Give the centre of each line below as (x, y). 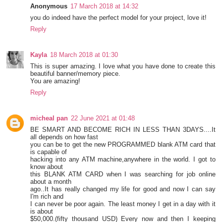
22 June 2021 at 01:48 (103, 118)
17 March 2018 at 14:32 (105, 6)
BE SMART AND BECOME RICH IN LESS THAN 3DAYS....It (123, 129)
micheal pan (49, 118)
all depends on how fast (65, 137)
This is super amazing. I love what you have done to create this (123, 66)
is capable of (49, 152)
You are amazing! (55, 81)
